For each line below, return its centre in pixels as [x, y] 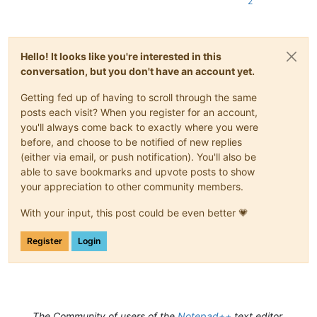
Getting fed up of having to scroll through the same [139, 97]
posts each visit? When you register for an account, [139, 112]
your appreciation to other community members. [132, 186]
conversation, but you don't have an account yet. [138, 71]
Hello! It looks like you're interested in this [121, 56]
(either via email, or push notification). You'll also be [138, 156]
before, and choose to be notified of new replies [131, 142]
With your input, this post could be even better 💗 [134, 212]
